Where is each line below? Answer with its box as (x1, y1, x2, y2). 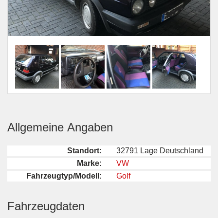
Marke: (77, 159, 102, 168)
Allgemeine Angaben (7, 121, 113, 134)
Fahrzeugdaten (7, 200, 85, 213)
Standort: (67, 146, 102, 155)
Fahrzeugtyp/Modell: (26, 172, 102, 181)
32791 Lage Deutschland (116, 146, 203, 155)
